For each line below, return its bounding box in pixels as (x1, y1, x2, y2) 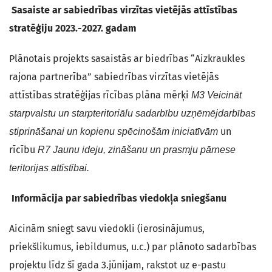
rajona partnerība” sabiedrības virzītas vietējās (9, 71, 219, 83)
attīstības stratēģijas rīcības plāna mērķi (9, 89, 191, 101)
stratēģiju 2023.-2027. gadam (9, 22, 137, 34)
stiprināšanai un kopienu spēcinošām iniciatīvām (9, 126, 218, 137)
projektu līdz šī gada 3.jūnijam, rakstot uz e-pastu (9, 259, 226, 271)
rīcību (9, 144, 38, 155)
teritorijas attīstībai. (9, 163, 89, 173)
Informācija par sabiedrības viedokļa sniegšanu (9, 192, 226, 204)
